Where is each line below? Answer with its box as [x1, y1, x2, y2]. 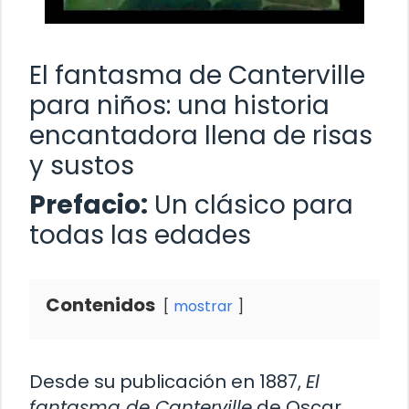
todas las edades [29, 216, 251, 253]
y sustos [29, 147, 134, 184]
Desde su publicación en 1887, [29, 368, 306, 394]
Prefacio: [29, 186, 148, 223]
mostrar [173, 295, 233, 317]
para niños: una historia [29, 87, 330, 123]
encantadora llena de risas [29, 117, 372, 153]
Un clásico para [148, 186, 353, 223]
